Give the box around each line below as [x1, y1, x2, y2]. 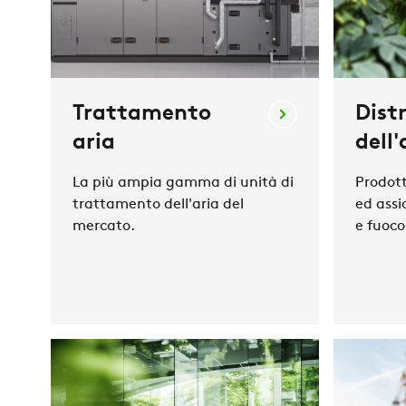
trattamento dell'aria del [72, 198, 244, 213]
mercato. [72, 219, 135, 235]
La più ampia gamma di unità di [72, 176, 294, 191]
